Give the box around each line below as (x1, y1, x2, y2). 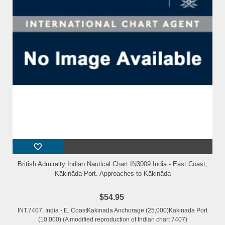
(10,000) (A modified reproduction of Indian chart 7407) (38, 215, 187, 223)
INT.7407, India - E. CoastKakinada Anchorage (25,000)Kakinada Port (18, 206, 207, 214)
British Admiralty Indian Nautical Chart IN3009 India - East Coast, (18, 160, 207, 168)
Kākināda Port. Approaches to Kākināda (54, 169, 171, 177)
